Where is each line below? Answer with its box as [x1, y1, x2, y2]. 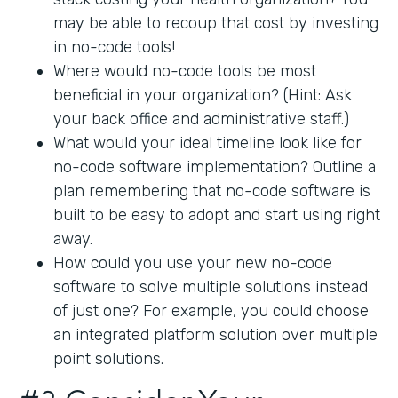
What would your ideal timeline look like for [53, 132, 362, 153]
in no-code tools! [53, 36, 175, 57]
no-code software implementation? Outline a [53, 156, 376, 177]
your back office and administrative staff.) [53, 108, 354, 129]
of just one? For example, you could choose [53, 300, 369, 321]
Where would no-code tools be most [53, 60, 316, 81]
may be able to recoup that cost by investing [53, 12, 378, 33]
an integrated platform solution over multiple [53, 324, 378, 345]
